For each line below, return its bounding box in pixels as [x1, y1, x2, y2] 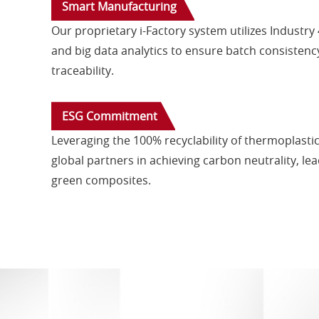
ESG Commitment [62, 108, 157, 125]
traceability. [51, 63, 114, 79]
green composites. [51, 172, 151, 189]
